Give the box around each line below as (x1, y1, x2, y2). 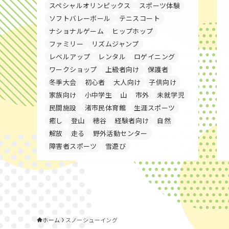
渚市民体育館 (84, 103, 126, 112)
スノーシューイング (65, 216, 118, 224)
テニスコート (119, 13, 161, 23)
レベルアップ (49, 52, 90, 61)
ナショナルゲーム (49, 26, 104, 36)
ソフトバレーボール (49, 13, 111, 23)
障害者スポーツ (49, 141, 97, 151)
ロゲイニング (134, 52, 175, 61)
